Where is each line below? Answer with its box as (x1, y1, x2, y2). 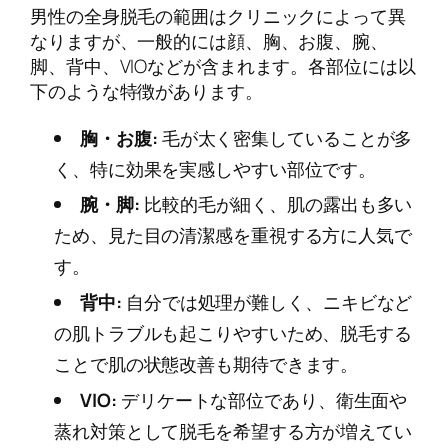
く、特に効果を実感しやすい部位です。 (54, 155, 377, 182)
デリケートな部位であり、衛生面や (117, 386, 408, 413)
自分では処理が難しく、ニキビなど (122, 289, 413, 316)
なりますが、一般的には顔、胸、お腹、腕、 (30, 28, 388, 55)
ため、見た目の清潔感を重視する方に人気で (54, 222, 412, 249)
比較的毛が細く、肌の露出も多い (140, 191, 413, 218)
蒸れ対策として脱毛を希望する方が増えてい (54, 417, 412, 444)
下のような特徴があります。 (30, 78, 263, 105)
